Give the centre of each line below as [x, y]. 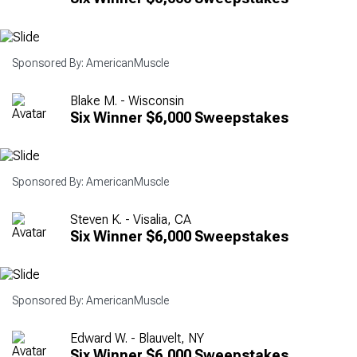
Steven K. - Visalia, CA [131, 220]
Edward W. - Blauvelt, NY [137, 339]
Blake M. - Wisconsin [127, 100]
